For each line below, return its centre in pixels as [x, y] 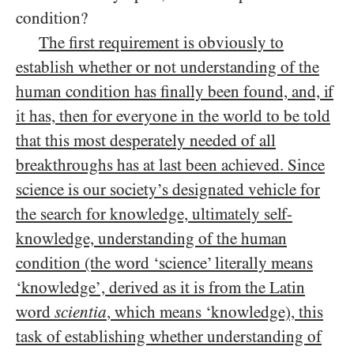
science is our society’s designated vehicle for [168, 190]
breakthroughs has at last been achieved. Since [170, 166]
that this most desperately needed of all [146, 141]
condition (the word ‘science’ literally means [164, 264]
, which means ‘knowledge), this [215, 313]
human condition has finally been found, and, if [175, 92]
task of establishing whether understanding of [169, 337]
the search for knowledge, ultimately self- [154, 215]
